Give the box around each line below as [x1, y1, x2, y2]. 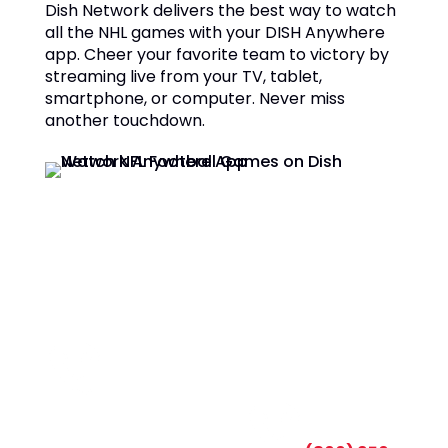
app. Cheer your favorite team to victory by [44, 43, 389, 66]
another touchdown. [44, 109, 205, 132]
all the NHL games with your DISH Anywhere [44, 21, 385, 44]
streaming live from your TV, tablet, [44, 65, 322, 88]
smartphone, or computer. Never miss [44, 87, 345, 110]
